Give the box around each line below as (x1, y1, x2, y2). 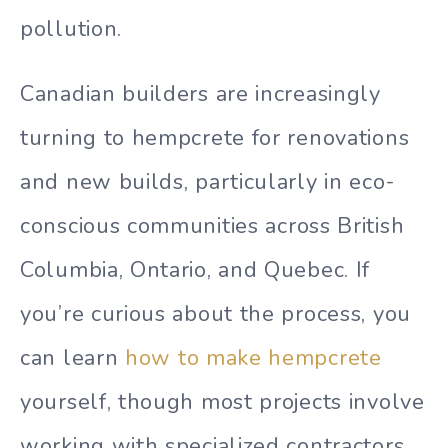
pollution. (20, 13, 122, 44)
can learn (20, 342, 125, 373)
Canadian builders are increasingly (20, 78, 381, 109)
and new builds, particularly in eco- (20, 166, 395, 197)
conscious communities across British (20, 210, 405, 241)
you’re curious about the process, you (20, 298, 411, 329)
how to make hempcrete (125, 342, 382, 373)
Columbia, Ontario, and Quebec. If (20, 254, 371, 285)
